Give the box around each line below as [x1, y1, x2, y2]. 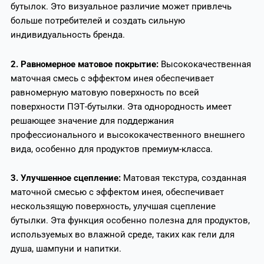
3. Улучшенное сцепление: [10, 173, 123, 184]
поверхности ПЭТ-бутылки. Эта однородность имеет [10, 101, 232, 112]
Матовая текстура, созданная [123, 173, 246, 184]
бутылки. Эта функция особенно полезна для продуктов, [10, 215, 250, 226]
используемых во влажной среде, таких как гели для [10, 229, 235, 240]
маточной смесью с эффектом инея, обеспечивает [10, 187, 224, 198]
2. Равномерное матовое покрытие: [10, 58, 161, 70]
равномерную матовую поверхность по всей [10, 87, 199, 98]
